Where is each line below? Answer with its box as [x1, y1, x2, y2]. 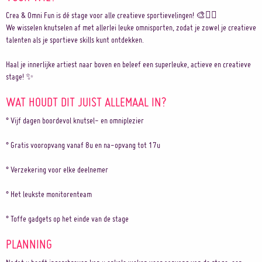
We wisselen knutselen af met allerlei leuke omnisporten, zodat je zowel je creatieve [6, 22, 256, 33]
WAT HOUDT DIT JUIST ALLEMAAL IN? [6, 94, 167, 109]
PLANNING [6, 236, 52, 251]
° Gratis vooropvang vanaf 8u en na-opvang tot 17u [6, 140, 160, 150]
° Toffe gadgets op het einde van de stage [6, 213, 129, 224]
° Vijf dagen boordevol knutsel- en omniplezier [6, 115, 144, 126]
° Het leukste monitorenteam [6, 189, 92, 199]
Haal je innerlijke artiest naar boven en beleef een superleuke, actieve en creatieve [6, 59, 251, 70]
